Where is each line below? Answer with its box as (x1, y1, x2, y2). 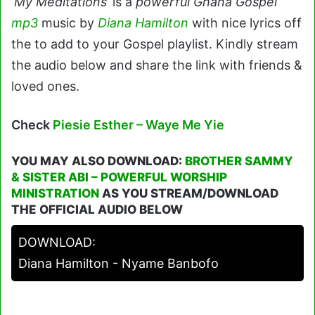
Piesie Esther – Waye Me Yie (53, 117, 224, 132)
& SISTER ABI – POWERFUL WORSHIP (11, 169, 227, 184)
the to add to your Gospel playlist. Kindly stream (11, 36, 298, 51)
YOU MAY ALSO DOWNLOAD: (11, 153, 185, 168)
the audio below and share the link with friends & (11, 57, 302, 72)
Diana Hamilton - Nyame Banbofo (18, 255, 219, 271)
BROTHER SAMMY (185, 153, 293, 168)
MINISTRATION (11, 186, 99, 200)
